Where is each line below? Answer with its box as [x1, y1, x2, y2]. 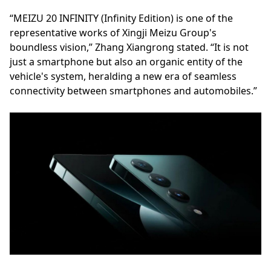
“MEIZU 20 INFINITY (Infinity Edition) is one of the [10, 11, 233, 25]
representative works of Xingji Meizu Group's [10, 26, 217, 40]
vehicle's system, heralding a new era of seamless [10, 70, 237, 83]
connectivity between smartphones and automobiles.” [10, 84, 257, 98]
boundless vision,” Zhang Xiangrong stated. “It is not [10, 41, 249, 54]
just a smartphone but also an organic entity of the [10, 55, 243, 69]
